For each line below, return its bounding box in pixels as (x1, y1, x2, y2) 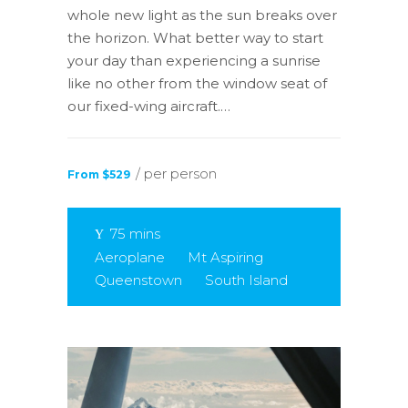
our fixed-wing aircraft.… (67, 97, 230, 115)
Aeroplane (95, 248, 165, 266)
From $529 (67, 167, 130, 181)
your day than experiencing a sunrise (67, 51, 321, 69)
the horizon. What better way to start (67, 28, 323, 46)
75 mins (110, 224, 160, 242)
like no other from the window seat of (67, 74, 327, 92)
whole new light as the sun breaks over (67, 5, 337, 24)
